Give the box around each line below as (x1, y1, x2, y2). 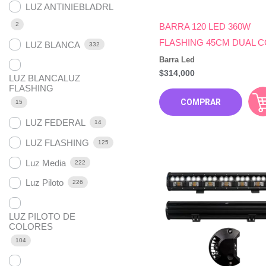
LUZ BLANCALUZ (9, 72, 80, 83)
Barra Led (159, 55, 195, 64)
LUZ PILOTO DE (9, 211, 75, 221)
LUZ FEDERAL (26, 118, 85, 128)
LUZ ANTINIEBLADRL (26, 1, 113, 12)
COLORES (9, 221, 53, 232)
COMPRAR (180, 97, 221, 107)
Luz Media (26, 157, 66, 168)
